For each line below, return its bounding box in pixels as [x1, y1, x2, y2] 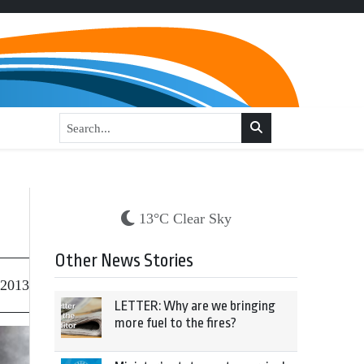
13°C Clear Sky [138, 210, 232, 227]
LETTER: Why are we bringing [115, 298, 275, 314]
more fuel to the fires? [115, 315, 236, 331]
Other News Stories [54, 250, 193, 271]
